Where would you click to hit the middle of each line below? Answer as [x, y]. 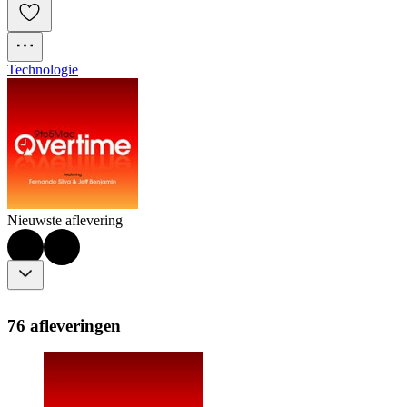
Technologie [43, 70]
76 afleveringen [64, 325]
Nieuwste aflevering [65, 221]
